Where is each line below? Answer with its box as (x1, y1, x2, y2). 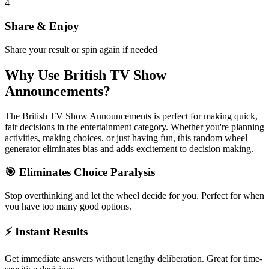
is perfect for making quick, (151, 111, 258, 122)
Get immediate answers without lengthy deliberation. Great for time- (5, 253, 262, 264)
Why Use (5, 67, 64, 83)
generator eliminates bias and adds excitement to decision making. (5, 144, 253, 154)
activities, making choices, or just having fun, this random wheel (5, 133, 247, 144)
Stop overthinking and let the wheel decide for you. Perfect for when (5, 190, 264, 201)
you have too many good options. (5, 201, 131, 211)
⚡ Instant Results (5, 225, 88, 238)
